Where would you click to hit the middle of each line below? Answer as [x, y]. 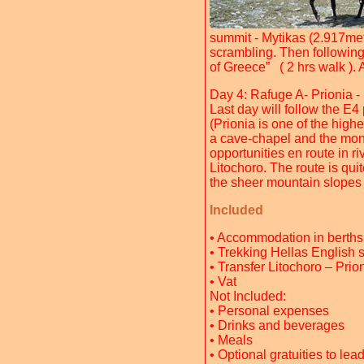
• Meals [231, 340]
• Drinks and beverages [277, 325]
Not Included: [248, 296]
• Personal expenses [269, 311]
